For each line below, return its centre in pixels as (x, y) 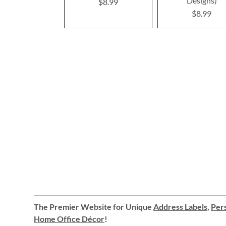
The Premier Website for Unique (94, 207)
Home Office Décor (69, 219)
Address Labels (180, 207)
